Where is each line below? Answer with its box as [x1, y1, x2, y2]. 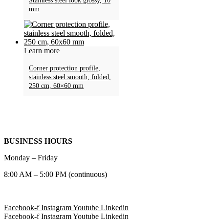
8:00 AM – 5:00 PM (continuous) [4, 170, 107, 179]
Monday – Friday [4, 153, 58, 162]
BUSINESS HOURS [4, 137, 72, 146]
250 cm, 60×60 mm [29, 82, 84, 89]
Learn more [24, 46, 60, 55]
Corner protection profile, [29, 64, 100, 72]
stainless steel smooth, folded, [29, 73, 111, 81]
